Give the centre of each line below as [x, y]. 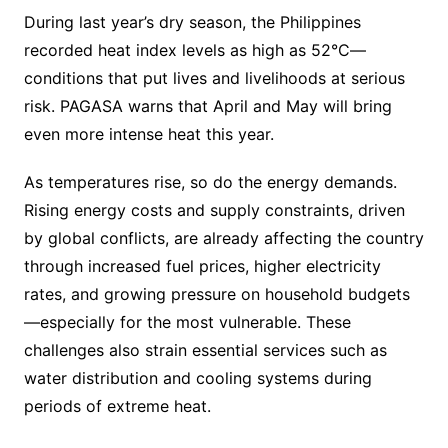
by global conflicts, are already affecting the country [223, 238]
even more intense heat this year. [148, 134]
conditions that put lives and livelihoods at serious [214, 78]
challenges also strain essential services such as [205, 350]
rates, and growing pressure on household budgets [216, 294]
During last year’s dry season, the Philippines [192, 22]
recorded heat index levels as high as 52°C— [194, 50]
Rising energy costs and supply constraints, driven [214, 210]
